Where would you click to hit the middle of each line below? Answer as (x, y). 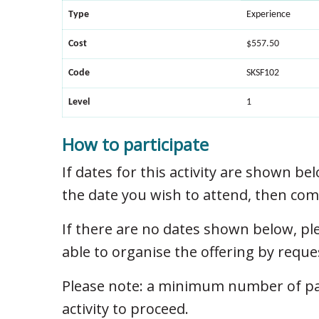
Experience (268, 15)
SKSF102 (263, 73)
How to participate (135, 145)
